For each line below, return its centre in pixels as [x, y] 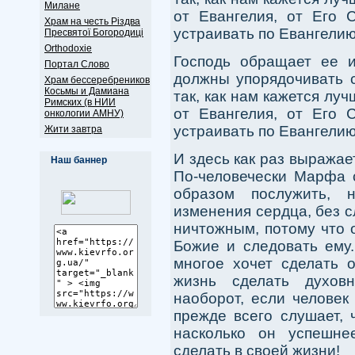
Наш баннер [79, 160]
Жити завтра [73, 129]
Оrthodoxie [68, 48]
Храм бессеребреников [97, 80]
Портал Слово [77, 64]
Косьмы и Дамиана [87, 91]
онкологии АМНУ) [84, 113]
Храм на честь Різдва [92, 21]
